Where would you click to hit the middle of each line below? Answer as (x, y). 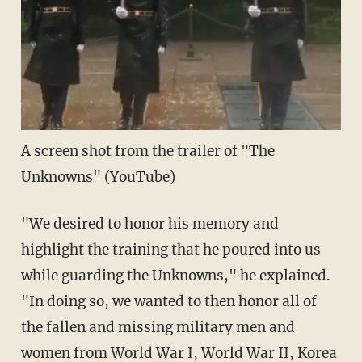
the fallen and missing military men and (158, 328)
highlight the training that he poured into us (170, 250)
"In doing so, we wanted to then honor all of (168, 302)
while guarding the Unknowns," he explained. (175, 276)
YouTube (139, 177)
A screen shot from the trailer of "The (147, 152)
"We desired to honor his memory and (149, 224)
